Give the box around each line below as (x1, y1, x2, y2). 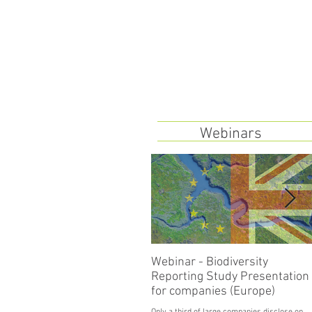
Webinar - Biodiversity (151, 255, 268, 270)
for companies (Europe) (151, 284, 275, 299)
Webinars (199, 125, 262, 143)
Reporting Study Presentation (151, 270, 309, 284)
